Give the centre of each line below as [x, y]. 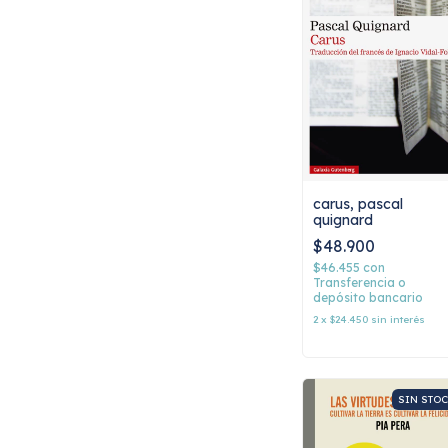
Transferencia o [359, 283]
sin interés [398, 320]
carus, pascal [358, 204]
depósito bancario [368, 298]
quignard [343, 220]
